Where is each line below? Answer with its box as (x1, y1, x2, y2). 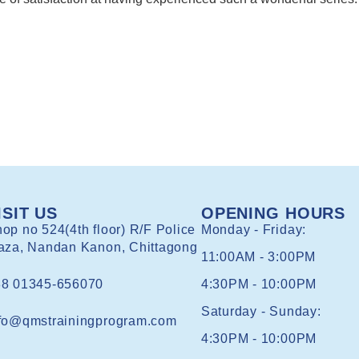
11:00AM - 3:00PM (200, 249, 317, 264)
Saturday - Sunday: (200, 304, 321, 318)
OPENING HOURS (200, 204, 346, 222)
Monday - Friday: (200, 222, 307, 236)
